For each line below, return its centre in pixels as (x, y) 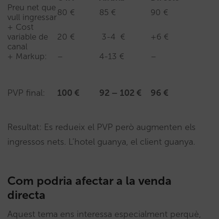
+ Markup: (27, 56)
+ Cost (21, 27)
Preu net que (32, 7)
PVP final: (26, 93)
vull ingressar (32, 17)
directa (26, 195)
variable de (28, 36)
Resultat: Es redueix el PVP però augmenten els (101, 127)
